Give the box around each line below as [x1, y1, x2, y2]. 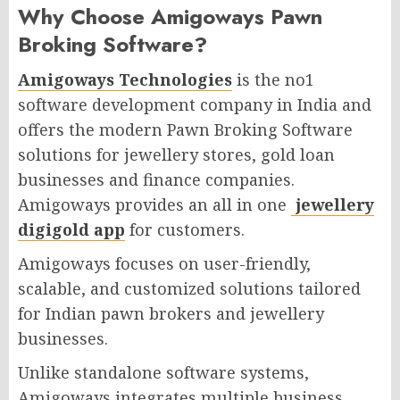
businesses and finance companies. [18, 169, 295, 191]
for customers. [125, 219, 245, 241]
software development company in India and [18, 94, 371, 116]
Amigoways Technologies [18, 69, 232, 91]
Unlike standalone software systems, [18, 362, 309, 384]
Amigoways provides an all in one [18, 194, 291, 216]
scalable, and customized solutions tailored [18, 278, 361, 300]
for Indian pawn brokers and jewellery [18, 303, 324, 325]
